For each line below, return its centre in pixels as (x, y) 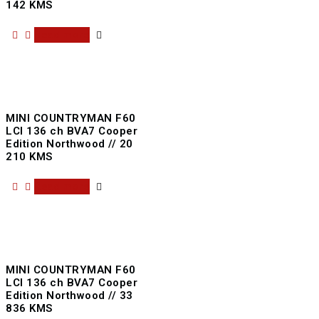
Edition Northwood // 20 (69, 144)
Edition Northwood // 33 (69, 296)
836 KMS (29, 309)
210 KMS (29, 157)
